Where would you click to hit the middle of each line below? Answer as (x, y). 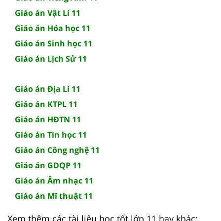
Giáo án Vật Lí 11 (48, 13)
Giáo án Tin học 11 (51, 134)
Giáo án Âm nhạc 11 (54, 180)
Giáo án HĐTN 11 (48, 119)
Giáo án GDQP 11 (48, 165)
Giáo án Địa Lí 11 (48, 89)
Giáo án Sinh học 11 (54, 43)
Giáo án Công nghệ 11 (57, 150)
